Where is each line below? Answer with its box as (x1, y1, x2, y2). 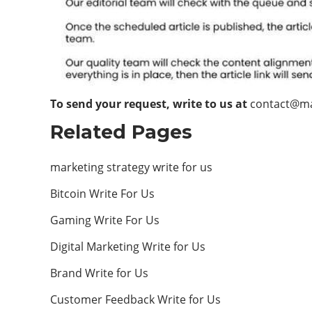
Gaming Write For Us (50, 212, 159, 228)
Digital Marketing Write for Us (50, 239, 205, 254)
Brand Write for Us (50, 265, 148, 281)
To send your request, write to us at (50, 96, 250, 111)
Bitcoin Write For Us (50, 186, 155, 201)
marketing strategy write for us (50, 159, 212, 175)
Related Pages (50, 120, 192, 143)
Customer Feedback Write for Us (50, 292, 221, 307)
